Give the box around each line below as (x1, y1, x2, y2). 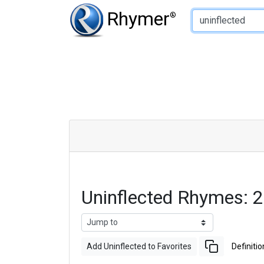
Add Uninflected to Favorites (87, 241, 192, 251)
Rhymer (107, 7, 170, 30)
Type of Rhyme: (160, 3, 224, 14)
